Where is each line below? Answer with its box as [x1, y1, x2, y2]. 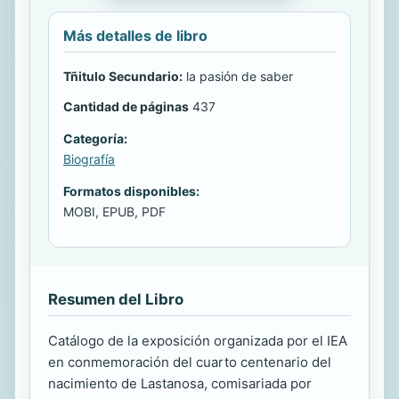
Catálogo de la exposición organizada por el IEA [48, 331, 347, 349]
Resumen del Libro [48, 289, 183, 308]
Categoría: [63, 130, 127, 146]
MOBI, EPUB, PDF [63, 203, 166, 219]
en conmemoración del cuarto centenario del [48, 353, 331, 370]
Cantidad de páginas [63, 98, 189, 114]
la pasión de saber [183, 68, 293, 84]
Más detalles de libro [63, 26, 208, 45]
